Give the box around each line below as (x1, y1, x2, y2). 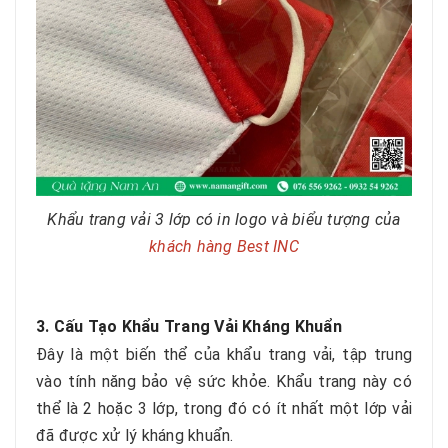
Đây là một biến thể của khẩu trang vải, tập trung (36, 345, 412, 364)
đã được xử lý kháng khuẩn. (36, 426, 234, 445)
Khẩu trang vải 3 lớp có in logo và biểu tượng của (47, 210, 401, 229)
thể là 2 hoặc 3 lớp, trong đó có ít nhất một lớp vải (36, 399, 412, 418)
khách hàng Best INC (149, 237, 299, 256)
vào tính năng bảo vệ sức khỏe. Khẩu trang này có (36, 372, 412, 391)
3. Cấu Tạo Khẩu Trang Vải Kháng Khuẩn (36, 317, 342, 336)
